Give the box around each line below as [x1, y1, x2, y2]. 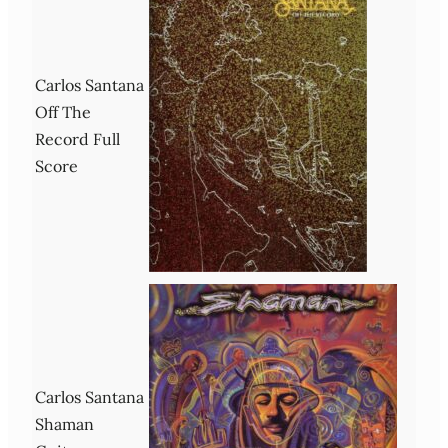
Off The [35, 101, 91, 122]
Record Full [35, 128, 120, 149]
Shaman [35, 413, 94, 434]
